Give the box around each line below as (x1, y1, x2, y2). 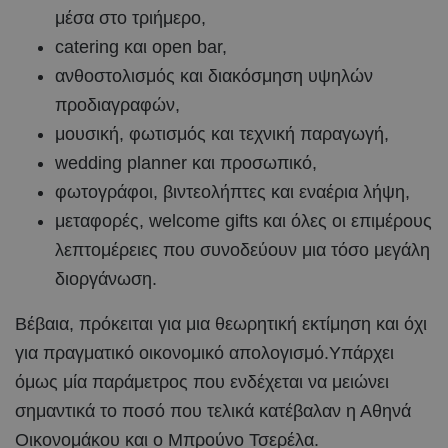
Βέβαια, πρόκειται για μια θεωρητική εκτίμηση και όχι (15, 313, 427, 334)
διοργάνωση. (55, 268, 157, 289)
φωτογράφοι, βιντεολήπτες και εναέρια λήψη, (55, 181, 410, 202)
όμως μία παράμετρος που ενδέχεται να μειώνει (15, 371, 389, 392)
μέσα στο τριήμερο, (55, 7, 206, 28)
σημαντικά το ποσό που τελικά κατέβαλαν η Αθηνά (15, 400, 411, 421)
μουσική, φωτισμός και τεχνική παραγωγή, (55, 123, 389, 144)
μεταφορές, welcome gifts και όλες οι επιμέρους (55, 210, 432, 231)
